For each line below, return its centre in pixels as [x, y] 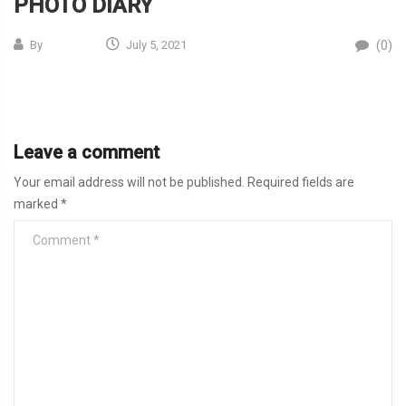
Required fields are [300, 182]
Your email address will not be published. [129, 182]
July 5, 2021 [155, 44]
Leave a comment [87, 152]
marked [37, 203]
